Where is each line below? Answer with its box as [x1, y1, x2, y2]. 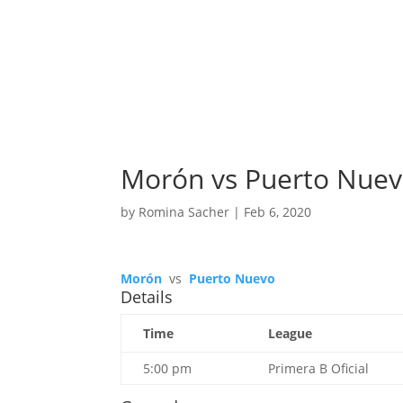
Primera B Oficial [268, 360, 370, 378]
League [268, 325, 313, 343]
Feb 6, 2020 [244, 203, 312, 221]
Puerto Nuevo [189, 270, 276, 288]
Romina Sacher [139, 203, 230, 221]
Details [121, 286, 174, 309]
